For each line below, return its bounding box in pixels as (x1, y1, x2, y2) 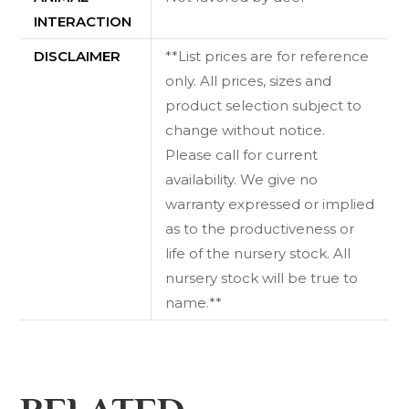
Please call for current (165, 145, 319, 163)
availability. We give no (165, 170, 319, 188)
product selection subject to (165, 96, 362, 114)
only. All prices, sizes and (165, 71, 332, 89)
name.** (165, 293, 223, 311)
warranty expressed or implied (165, 194, 375, 213)
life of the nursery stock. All (165, 244, 351, 262)
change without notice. (165, 121, 326, 139)
